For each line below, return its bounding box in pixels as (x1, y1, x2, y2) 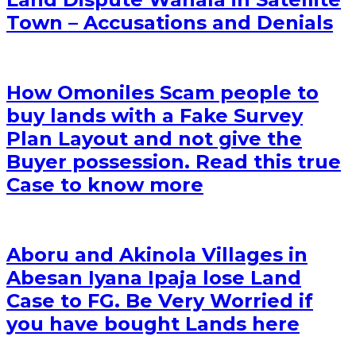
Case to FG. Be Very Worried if (6, 288, 313, 312)
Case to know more (6, 173, 203, 197)
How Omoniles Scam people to (6, 81, 319, 105)
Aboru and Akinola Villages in (6, 242, 308, 266)
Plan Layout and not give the (6, 127, 302, 151)
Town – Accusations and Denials (6, 11, 333, 35)
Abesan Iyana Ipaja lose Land (6, 265, 301, 289)
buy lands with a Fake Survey (6, 104, 303, 128)
